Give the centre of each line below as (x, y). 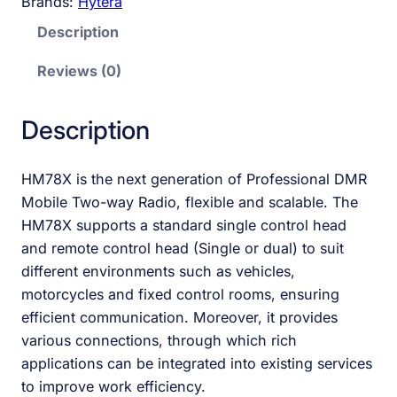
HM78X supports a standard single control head (184, 225)
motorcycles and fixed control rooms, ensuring (180, 294)
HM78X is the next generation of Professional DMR (194, 179)
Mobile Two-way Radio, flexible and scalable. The (190, 202)
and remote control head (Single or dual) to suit (183, 248)
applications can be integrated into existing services (197, 363)
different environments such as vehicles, (158, 271)
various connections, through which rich (159, 340)
